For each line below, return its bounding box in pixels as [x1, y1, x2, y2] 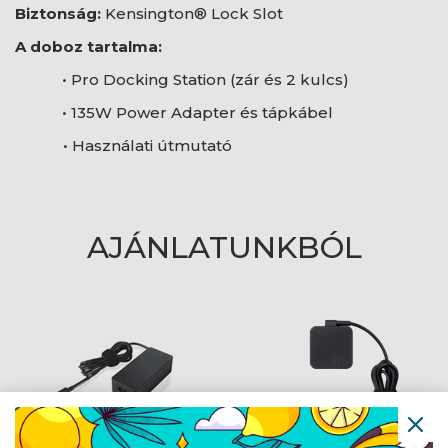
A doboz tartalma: [15, 37, 162, 56]
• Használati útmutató [15, 136, 232, 155]
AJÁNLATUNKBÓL [86, 229, 362, 266]
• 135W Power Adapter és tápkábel [62, 103, 334, 122]
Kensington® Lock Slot [101, 4, 283, 23]
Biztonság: [15, 4, 101, 23]
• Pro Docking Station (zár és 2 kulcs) [62, 70, 350, 89]
